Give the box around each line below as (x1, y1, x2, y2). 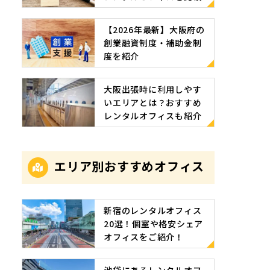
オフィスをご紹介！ (104, 231, 184, 243)
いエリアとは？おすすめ (104, 96, 202, 108)
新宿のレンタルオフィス (104, 204, 202, 217)
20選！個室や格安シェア (104, 218, 203, 230)
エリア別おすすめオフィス (54, 157, 204, 175)
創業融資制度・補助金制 (104, 36, 202, 49)
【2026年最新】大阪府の (104, 23, 205, 36)
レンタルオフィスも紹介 (104, 109, 202, 122)
